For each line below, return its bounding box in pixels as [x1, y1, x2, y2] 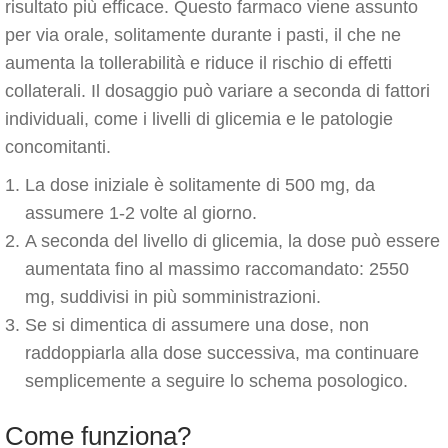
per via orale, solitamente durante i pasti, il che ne [5, 25, 401, 45]
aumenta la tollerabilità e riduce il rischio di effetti [5, 53, 392, 73]
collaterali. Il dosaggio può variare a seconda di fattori [5, 81, 430, 101]
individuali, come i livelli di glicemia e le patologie [5, 109, 393, 129]
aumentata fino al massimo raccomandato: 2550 [25, 259, 409, 279]
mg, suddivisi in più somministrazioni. [25, 287, 321, 307]
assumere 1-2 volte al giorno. [25, 203, 257, 223]
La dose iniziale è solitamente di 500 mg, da [25, 175, 375, 195]
